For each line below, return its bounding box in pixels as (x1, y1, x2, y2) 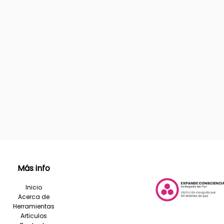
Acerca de (18, 192, 50, 201)
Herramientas (13, 202, 55, 210)
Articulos (20, 211, 47, 220)
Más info (17, 162, 50, 174)
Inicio (25, 183, 42, 191)
